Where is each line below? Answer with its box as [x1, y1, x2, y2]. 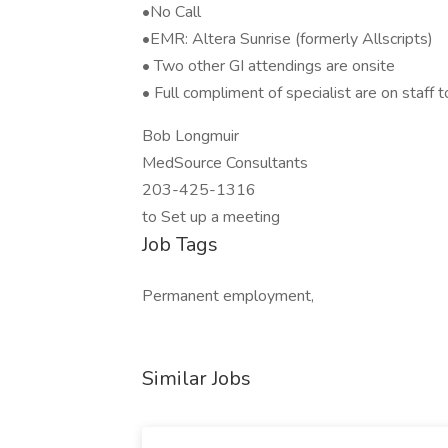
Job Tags [142, 231, 218, 258]
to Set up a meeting [142, 206, 280, 228]
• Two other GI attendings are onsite [142, 55, 395, 77]
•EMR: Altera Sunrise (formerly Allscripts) [142, 28, 433, 50]
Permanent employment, [142, 285, 314, 307]
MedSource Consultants [142, 152, 308, 174]
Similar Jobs [142, 365, 251, 392]
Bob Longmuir [142, 125, 239, 147]
